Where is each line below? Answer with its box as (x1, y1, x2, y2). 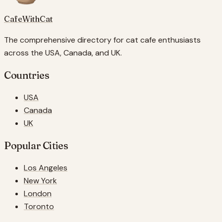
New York (24, 175, 57, 186)
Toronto (24, 201, 54, 212)
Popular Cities (4, 139, 68, 152)
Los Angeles (24, 162, 67, 173)
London (24, 188, 52, 199)
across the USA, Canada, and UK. (4, 47, 122, 58)
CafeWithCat (4, 13, 53, 24)
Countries (4, 68, 50, 81)
